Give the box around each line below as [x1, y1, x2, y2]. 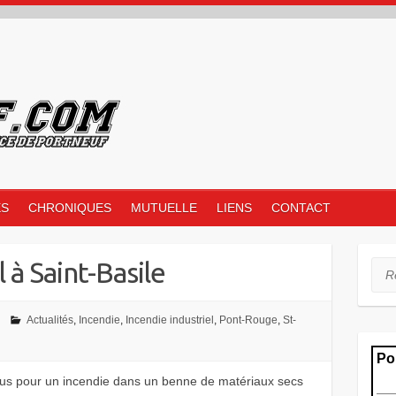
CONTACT [271, 201, 331, 215]
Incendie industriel [125, 314, 214, 326]
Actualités [26, 314, 73, 326]
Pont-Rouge [218, 314, 278, 326]
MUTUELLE [131, 201, 197, 215]
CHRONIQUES [28, 201, 111, 215]
